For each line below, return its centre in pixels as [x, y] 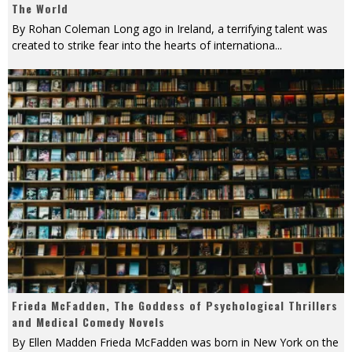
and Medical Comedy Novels [88, 322]
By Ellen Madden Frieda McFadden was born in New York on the [175, 343]
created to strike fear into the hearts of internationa [143, 46]
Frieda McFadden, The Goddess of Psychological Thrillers [175, 306]
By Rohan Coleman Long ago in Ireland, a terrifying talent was [170, 29]
